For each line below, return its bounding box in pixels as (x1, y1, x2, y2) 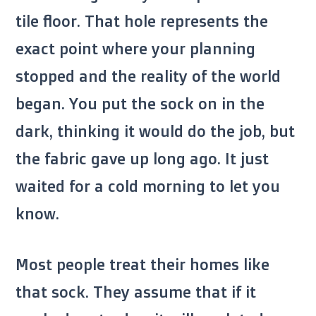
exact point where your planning (16, 39, 255, 59)
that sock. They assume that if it (16, 282, 256, 302)
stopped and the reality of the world (16, 66, 281, 86)
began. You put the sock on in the (16, 94, 265, 114)
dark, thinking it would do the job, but (16, 121, 295, 141)
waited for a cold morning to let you (16, 176, 280, 196)
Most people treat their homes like (16, 255, 269, 274)
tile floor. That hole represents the (16, 11, 268, 31)
